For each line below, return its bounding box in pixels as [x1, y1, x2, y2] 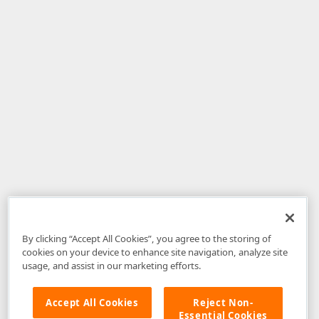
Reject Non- [193, 296, 253, 309]
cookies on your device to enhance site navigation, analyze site [21, 245, 288, 258]
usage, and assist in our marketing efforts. [21, 258, 202, 272]
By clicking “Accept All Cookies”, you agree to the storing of [21, 231, 271, 245]
